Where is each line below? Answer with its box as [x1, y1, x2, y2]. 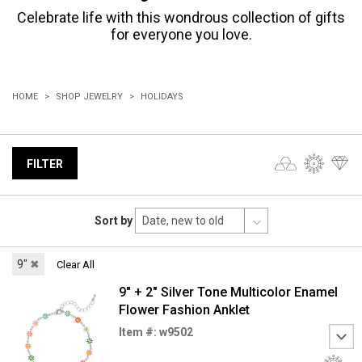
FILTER [27, 158, 63, 170]
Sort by [94, 214, 133, 227]
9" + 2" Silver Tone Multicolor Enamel [118, 284, 338, 300]
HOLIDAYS [141, 91, 183, 102]
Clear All [57, 259, 95, 271]
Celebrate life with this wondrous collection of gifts [17, 9, 345, 26]
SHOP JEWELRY [56, 91, 123, 102]
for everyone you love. [110, 26, 252, 43]
